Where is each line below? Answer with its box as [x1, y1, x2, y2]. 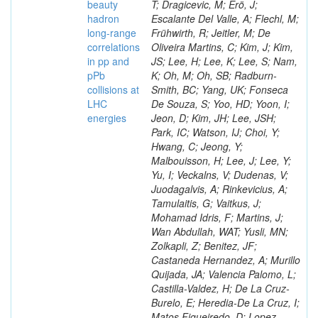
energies [87, 111, 126, 125]
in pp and [87, 54, 129, 68]
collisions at [87, 82, 139, 97]
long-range [87, 26, 136, 40]
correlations [87, 40, 140, 54]
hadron [87, 11, 119, 26]
